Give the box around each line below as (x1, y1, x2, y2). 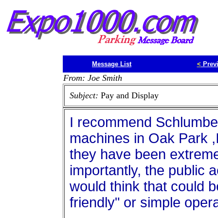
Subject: (69, 91, 101, 100)
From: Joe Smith (63, 73, 122, 83)
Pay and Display (100, 91, 159, 100)
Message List (92, 60, 131, 68)
